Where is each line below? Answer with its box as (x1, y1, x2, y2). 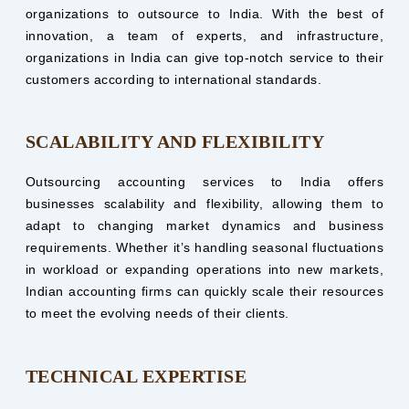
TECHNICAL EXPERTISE (25, 365, 247, 386)
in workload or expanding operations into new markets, (25, 262, 384, 278)
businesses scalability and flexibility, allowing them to (25, 196, 384, 212)
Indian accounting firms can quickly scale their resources (25, 284, 384, 299)
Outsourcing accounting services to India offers (25, 174, 384, 190)
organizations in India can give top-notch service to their (25, 49, 384, 65)
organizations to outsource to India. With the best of (25, 5, 384, 21)
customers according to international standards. (25, 71, 322, 87)
